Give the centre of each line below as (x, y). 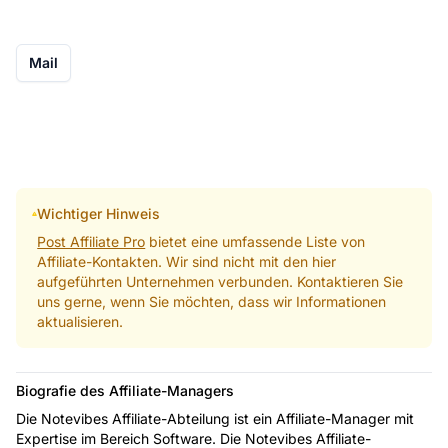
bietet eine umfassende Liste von (255, 241)
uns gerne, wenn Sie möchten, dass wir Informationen (212, 301)
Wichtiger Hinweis (99, 213)
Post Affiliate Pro (91, 241)
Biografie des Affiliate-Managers (125, 390)
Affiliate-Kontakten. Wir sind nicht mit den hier (187, 261)
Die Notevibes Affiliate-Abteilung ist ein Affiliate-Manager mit (215, 418)
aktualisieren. (80, 321)
